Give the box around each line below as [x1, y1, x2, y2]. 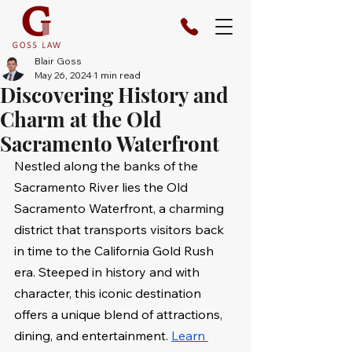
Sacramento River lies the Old [14, 179, 191, 195]
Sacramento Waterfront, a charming [14, 200, 227, 216]
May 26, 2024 [35, 69, 92, 81]
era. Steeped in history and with [14, 264, 203, 280]
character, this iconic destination [14, 285, 204, 301]
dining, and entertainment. [14, 328, 171, 343]
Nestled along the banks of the [14, 158, 201, 174]
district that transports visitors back [14, 222, 227, 237]
